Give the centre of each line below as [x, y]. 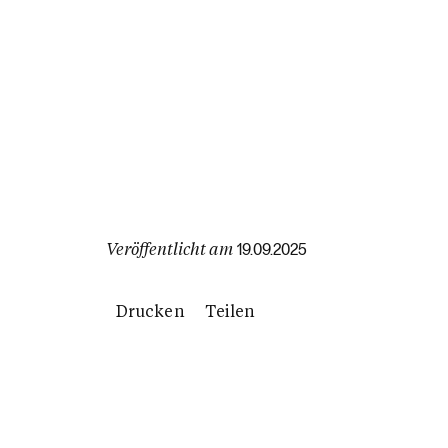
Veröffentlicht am [169, 248]
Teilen [230, 310]
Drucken [150, 310]
